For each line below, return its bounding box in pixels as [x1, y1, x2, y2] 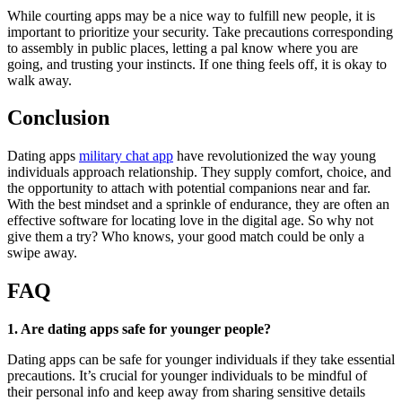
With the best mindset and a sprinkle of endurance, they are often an [7, 197, 389, 213]
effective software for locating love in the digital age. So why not [7, 213, 373, 229]
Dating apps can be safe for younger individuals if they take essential [7, 352, 395, 368]
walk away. [7, 72, 72, 88]
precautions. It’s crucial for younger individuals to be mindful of [7, 368, 367, 384]
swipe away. [7, 245, 77, 261]
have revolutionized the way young [173, 148, 376, 164]
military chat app [79, 148, 173, 164]
